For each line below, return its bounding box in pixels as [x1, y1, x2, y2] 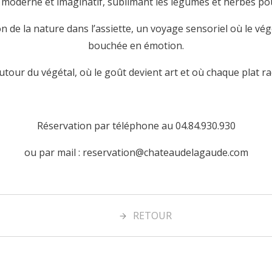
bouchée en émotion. [88, 38, 184, 52]
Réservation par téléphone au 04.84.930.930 [36, 118, 236, 132]
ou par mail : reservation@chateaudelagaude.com [24, 145, 248, 159]
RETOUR [132, 208, 172, 222]
